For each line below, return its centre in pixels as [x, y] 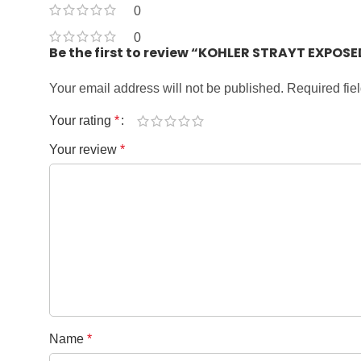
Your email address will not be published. [166, 89]
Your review [85, 150]
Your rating [82, 121]
